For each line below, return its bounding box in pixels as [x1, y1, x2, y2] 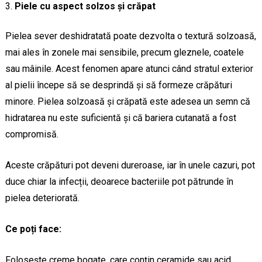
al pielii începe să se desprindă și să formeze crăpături [5, 80, 232, 91]
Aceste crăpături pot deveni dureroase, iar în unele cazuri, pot [5, 160, 255, 171]
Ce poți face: [5, 223, 61, 235]
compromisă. [5, 129, 58, 140]
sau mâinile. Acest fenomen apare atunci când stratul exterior [5, 63, 253, 75]
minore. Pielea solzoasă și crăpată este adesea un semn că [5, 96, 250, 108]
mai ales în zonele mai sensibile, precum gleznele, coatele [5, 47, 244, 58]
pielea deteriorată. [5, 192, 80, 204]
